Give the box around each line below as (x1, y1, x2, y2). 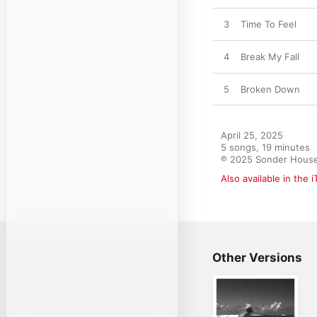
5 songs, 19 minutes (221, 142, 310, 153)
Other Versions (212, 250, 302, 265)
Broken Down (241, 83, 300, 95)
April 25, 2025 (221, 129, 283, 141)
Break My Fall (241, 51, 299, 62)
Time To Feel (241, 18, 296, 30)
